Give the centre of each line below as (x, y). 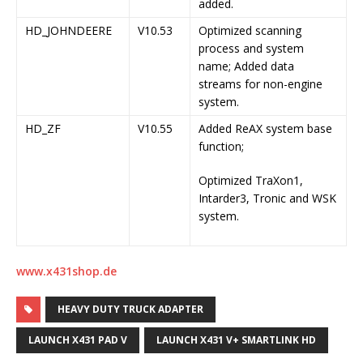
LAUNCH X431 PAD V (78, 340)
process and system (251, 49)
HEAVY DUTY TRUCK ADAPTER (130, 310)
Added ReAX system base (265, 129)
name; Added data (246, 66)
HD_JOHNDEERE (68, 31)
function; (221, 147)
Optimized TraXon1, (251, 181)
